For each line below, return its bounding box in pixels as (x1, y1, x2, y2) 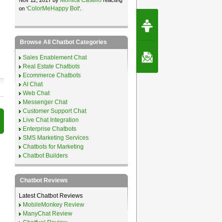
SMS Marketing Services (22, 134, 89, 141)
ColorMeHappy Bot (27, 4, 79, 12)
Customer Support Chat (22, 107, 86, 114)
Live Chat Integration (22, 116, 79, 123)
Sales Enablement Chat (22, 54, 87, 61)
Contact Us (179, 53, 215, 60)
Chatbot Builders (22, 152, 68, 159)
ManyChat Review (22, 210, 72, 217)
